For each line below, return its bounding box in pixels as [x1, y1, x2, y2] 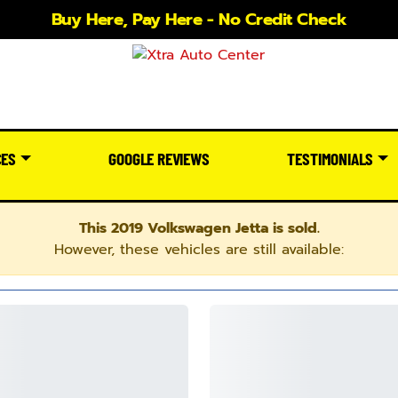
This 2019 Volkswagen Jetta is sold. [78, 217, 320, 239]
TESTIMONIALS [287, 147, 374, 169]
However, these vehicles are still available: [54, 238, 344, 260]
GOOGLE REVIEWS [108, 147, 210, 169]
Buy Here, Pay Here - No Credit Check [51, 7, 347, 32]
